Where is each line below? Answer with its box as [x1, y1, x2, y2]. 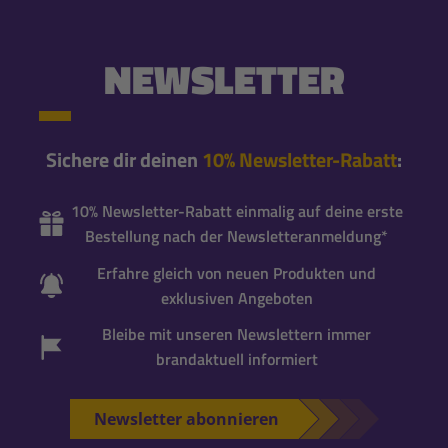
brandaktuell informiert [155, 347, 318, 372]
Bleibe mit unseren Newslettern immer [102, 322, 371, 347]
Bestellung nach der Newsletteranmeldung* [85, 223, 388, 248]
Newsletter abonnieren [93, 408, 279, 431]
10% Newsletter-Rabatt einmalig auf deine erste [70, 198, 403, 223]
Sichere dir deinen [46, 143, 202, 175]
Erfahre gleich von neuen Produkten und [97, 260, 376, 285]
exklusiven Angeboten [160, 285, 313, 310]
